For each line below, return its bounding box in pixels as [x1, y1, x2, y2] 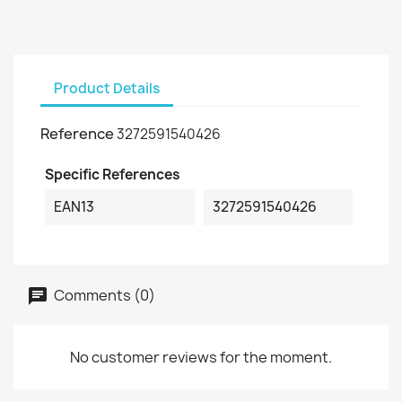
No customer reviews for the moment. [70, 347, 332, 367]
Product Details [54, 78, 160, 98]
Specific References [45, 165, 180, 184]
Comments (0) [51, 284, 155, 305]
